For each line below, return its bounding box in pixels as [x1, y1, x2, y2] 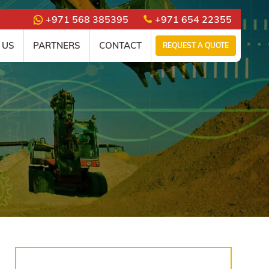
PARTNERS [33, 40, 81, 51]
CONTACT [99, 40, 142, 51]
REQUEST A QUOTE [163, 41, 229, 50]
